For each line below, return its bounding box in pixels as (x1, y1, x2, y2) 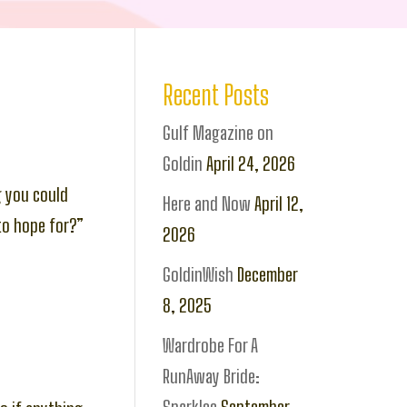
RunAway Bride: (163, 365, 261, 387)
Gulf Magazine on (163, 122, 274, 144)
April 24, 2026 (206, 153, 296, 174)
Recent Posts (163, 78, 270, 111)
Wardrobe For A (163, 334, 259, 356)
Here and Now (163, 193, 252, 214)
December (237, 263, 298, 285)
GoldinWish (163, 263, 234, 285)
